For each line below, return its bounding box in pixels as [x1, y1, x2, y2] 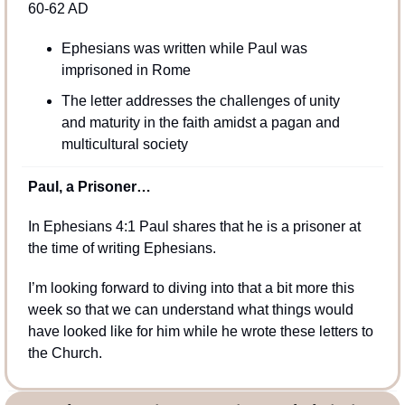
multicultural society [61, 136, 188, 152]
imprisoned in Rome [61, 61, 191, 78]
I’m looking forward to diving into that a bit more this [28, 279, 354, 296]
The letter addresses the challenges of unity [61, 92, 340, 108]
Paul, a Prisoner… [28, 178, 151, 194]
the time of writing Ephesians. [28, 240, 220, 256]
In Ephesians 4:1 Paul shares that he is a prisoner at [28, 218, 361, 234]
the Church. [28, 344, 102, 361]
